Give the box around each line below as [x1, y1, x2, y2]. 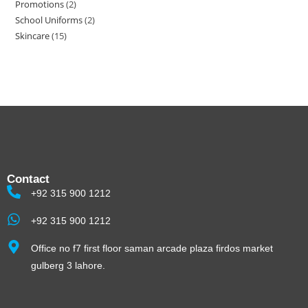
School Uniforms [15, 13, 83, 26]
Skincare [15, 29, 50, 42]
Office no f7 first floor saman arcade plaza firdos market [31, 242, 273, 254]
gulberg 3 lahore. [31, 259, 105, 271]
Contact [7, 172, 49, 186]
